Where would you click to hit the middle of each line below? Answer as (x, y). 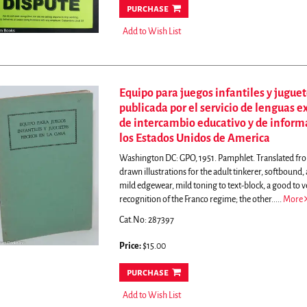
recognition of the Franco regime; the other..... (201, 199)
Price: (131, 246)
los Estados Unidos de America (194, 138)
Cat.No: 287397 (146, 220)
